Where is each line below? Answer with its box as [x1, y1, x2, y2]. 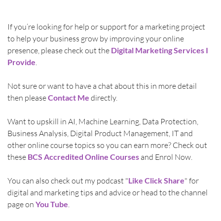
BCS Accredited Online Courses [27, 151, 139, 161]
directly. [90, 92, 117, 103]
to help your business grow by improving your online [7, 33, 185, 43]
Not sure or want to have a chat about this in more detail [7, 80, 198, 91]
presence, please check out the [7, 45, 111, 55]
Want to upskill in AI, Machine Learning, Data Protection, [7, 116, 200, 126]
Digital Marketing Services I [110, 45, 210, 55]
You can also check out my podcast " [7, 175, 128, 185]
